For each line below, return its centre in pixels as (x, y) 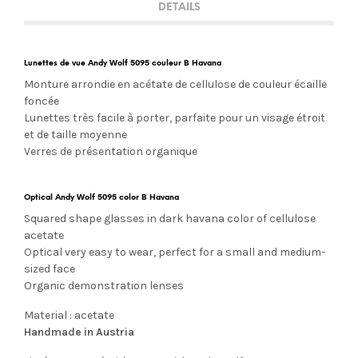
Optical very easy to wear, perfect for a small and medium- (175, 252)
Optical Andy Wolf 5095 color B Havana (101, 197)
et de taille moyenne (76, 134)
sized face (50, 268)
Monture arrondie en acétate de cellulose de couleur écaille (175, 84)
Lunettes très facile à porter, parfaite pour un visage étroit (175, 117)
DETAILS (179, 8)
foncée (42, 101)
